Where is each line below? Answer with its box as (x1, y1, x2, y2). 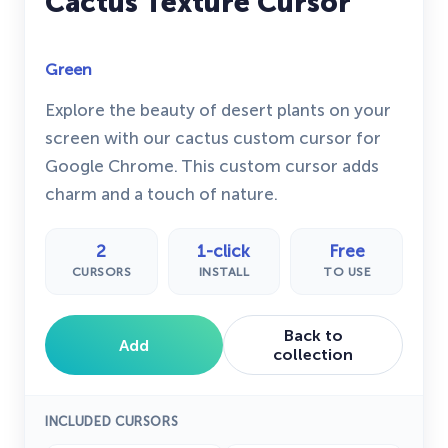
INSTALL (198, 265, 250, 280)
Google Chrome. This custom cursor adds (45, 155, 379, 176)
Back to (283, 326, 343, 346)
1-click (197, 240, 251, 261)
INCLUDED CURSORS (45, 414, 179, 430)
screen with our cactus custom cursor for (45, 127, 381, 148)
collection (273, 345, 353, 365)
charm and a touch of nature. (45, 183, 278, 204)
